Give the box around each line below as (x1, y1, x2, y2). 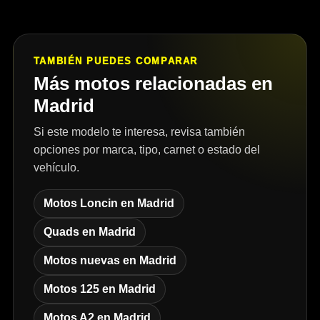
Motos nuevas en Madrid (43, 254, 176, 267)
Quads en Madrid (43, 226, 136, 239)
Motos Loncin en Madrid (43, 197, 174, 210)
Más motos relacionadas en (33, 73, 273, 95)
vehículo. (33, 161, 79, 174)
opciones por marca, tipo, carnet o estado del (33, 144, 260, 156)
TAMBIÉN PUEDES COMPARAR (33, 56, 198, 67)
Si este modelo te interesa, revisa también (33, 126, 245, 139)
